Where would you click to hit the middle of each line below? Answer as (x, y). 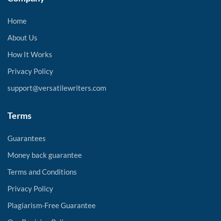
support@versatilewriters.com (57, 88)
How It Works (30, 54)
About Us (22, 37)
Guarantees (27, 138)
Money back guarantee (45, 155)
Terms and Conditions (42, 172)
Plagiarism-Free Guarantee (52, 205)
